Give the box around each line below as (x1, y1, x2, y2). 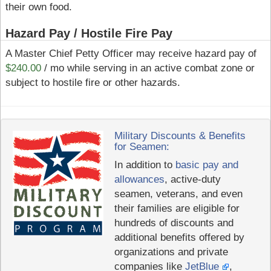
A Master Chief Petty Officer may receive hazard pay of (5, 48, 256, 60)
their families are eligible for (114, 202, 240, 214)
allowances (114, 173, 165, 185)
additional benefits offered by (114, 231, 244, 243)
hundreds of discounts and (114, 217, 233, 229)
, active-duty (164, 173, 221, 185)
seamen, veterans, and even (114, 188, 243, 200)
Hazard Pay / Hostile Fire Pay (5, 26, 172, 40)
